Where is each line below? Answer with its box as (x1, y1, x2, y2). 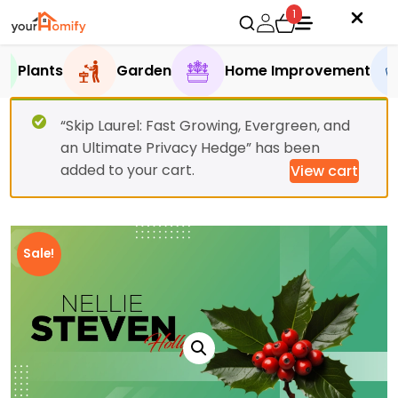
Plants (17, 60, 63, 81)
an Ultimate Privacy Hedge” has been (60, 138, 320, 158)
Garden (115, 60, 171, 81)
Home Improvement (224, 60, 370, 81)
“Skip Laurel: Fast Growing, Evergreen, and (60, 115, 350, 136)
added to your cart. (60, 160, 195, 180)
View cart (291, 161, 358, 181)
